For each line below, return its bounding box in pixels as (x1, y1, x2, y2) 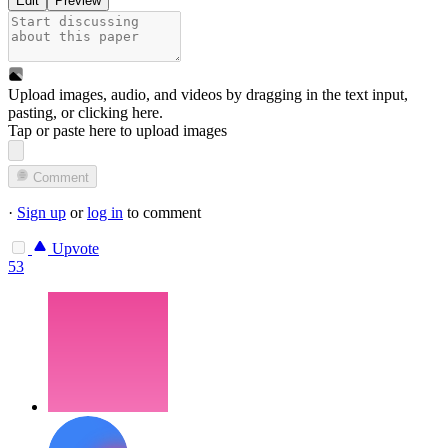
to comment (123, 203, 201, 221)
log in (87, 203, 123, 221)
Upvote (48, 239, 99, 257)
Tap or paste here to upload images (8, 122, 227, 140)
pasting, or (8, 104, 78, 122)
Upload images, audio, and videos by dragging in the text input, (8, 86, 408, 104)
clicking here (78, 104, 159, 122)
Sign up (17, 203, 66, 221)
